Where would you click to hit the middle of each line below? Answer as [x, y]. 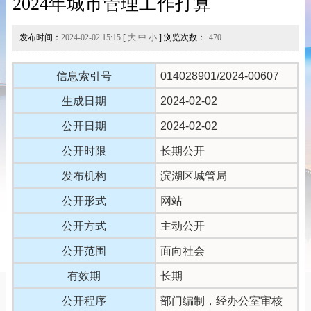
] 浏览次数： [181, 37]
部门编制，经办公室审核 [221, 301]
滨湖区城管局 [193, 176]
